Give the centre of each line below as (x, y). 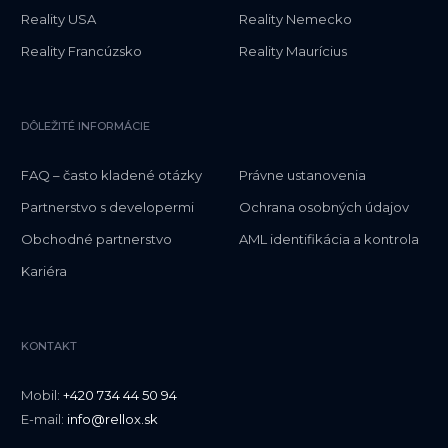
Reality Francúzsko (81, 51)
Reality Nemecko (295, 19)
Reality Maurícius (293, 51)
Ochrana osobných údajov (324, 207)
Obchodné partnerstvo (96, 239)
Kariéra (44, 271)
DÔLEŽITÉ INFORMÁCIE (85, 126)
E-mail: (44, 418)
